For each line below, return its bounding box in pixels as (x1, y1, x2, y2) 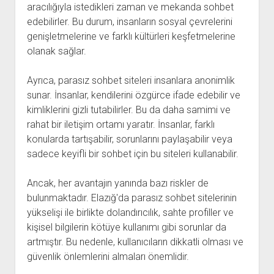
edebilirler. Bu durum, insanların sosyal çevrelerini (26, 16, 232, 28)
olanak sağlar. (26, 45, 86, 57)
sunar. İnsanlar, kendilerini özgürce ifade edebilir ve (26, 89, 240, 101)
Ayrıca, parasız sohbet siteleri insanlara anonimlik (26, 75, 235, 86)
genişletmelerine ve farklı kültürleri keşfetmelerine (26, 31, 235, 42)
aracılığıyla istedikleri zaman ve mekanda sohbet (26, 1, 234, 13)
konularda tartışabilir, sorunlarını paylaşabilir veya (26, 133, 232, 145)
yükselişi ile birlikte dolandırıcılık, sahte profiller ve (26, 207, 234, 218)
